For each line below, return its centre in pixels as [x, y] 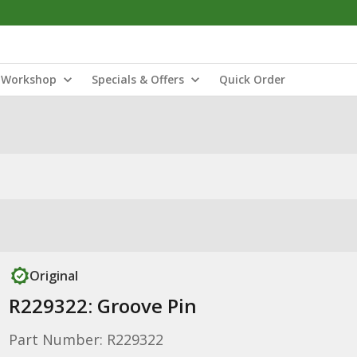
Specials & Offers [138, 79]
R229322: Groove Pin [102, 306]
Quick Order [252, 79]
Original [53, 276]
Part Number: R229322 [86, 339]
